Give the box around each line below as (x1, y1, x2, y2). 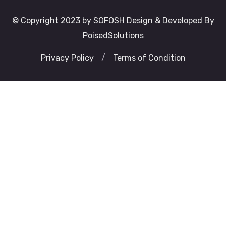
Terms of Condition (112, 53, 186, 63)
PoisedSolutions (82, 31, 144, 40)
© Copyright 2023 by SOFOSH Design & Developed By (12, 16, 214, 25)
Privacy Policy (40, 53, 94, 63)
